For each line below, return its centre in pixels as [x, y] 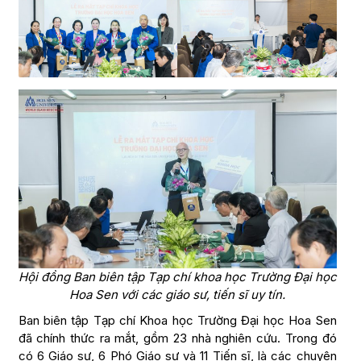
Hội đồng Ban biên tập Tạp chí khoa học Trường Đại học [177, 276]
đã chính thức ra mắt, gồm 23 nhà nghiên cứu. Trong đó [177, 338]
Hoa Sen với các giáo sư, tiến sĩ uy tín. [177, 294]
